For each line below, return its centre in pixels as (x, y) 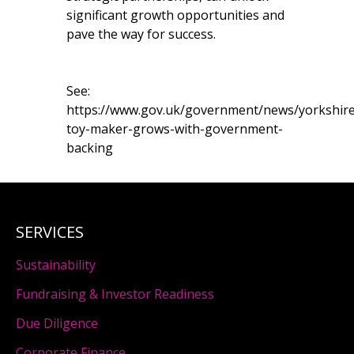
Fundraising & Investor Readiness (115, 294)
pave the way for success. (141, 34)
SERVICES (50, 232)
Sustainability (56, 265)
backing (90, 147)
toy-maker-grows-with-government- (175, 128)
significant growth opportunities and (175, 15)
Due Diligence (57, 323)
